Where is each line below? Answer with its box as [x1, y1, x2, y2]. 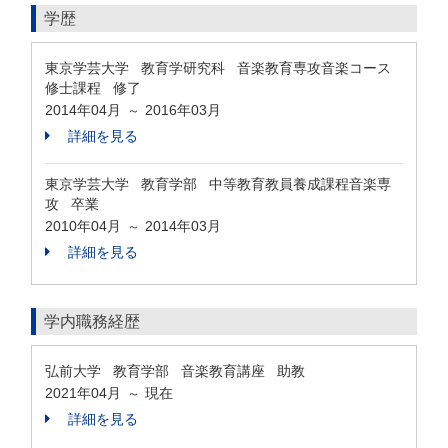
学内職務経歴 [44, 313, 140, 330]
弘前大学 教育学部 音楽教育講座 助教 [45, 363, 313, 379]
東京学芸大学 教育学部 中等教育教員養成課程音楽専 [45, 176, 391, 192]
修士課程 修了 [45, 80, 141, 96]
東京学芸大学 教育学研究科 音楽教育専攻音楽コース [45, 60, 399, 76]
